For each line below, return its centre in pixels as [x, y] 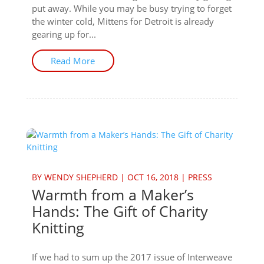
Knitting [58, 227]
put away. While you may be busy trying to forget [131, 8]
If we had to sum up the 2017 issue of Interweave [132, 257]
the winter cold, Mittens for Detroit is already [123, 21]
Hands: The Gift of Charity [120, 211]
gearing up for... [64, 34]
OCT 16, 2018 [153, 177]
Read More [73, 61]
